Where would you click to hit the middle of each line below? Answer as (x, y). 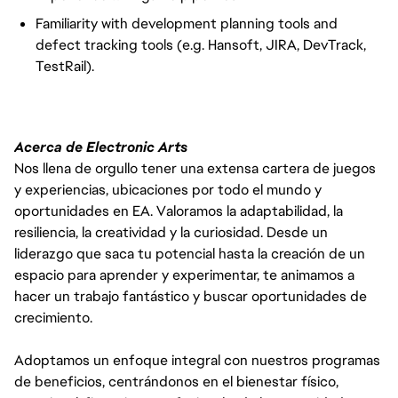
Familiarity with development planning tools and (187, 24)
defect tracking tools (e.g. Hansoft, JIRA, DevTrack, (201, 45)
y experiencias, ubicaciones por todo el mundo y (168, 190)
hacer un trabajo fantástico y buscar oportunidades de (191, 296)
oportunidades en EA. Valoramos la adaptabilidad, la (179, 211)
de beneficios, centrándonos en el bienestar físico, (176, 382)
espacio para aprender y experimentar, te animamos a (184, 275)
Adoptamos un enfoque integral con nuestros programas (197, 360)
